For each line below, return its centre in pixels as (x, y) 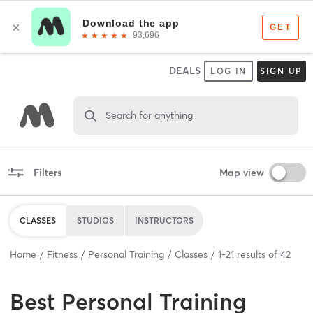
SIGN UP (281, 71)
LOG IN (228, 71)
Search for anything (149, 115)
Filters (47, 172)
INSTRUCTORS (164, 220)
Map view (241, 172)
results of (257, 254)
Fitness (62, 254)
